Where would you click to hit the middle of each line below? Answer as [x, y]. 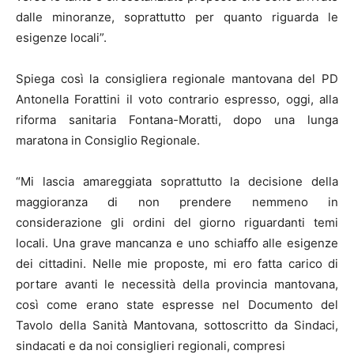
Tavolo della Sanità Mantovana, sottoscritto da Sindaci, [177, 325]
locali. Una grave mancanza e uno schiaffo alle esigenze [177, 243]
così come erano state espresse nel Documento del [177, 304]
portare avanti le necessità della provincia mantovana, [177, 284]
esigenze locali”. [61, 37]
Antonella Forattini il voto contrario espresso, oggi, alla [177, 99]
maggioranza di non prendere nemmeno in [177, 201]
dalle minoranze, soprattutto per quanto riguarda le [177, 17]
